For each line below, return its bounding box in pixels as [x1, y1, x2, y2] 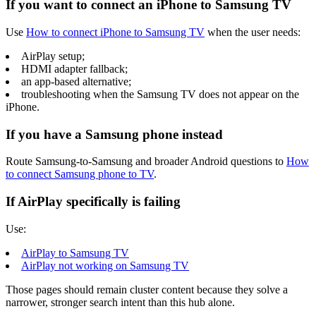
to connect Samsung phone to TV [6, 168, 154, 181]
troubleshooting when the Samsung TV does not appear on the [21, 87, 299, 100]
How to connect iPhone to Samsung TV [26, 25, 205, 38]
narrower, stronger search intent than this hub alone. [6, 296, 235, 308]
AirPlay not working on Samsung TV [21, 259, 189, 272]
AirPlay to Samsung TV [21, 246, 129, 259]
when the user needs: [205, 25, 300, 38]
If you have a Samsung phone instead [6, 126, 223, 142]
